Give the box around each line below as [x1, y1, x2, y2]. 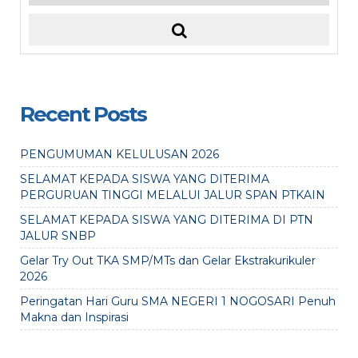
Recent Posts [20, 101, 146, 127]
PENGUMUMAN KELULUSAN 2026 [20, 147, 219, 161]
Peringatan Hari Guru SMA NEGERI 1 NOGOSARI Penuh [20, 294, 336, 308]
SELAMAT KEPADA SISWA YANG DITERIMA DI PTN [20, 213, 313, 227]
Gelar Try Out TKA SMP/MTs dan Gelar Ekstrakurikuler [20, 253, 316, 268]
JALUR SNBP [20, 229, 96, 243]
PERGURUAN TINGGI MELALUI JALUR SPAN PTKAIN [20, 188, 325, 202]
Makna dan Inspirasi [20, 310, 129, 324]
